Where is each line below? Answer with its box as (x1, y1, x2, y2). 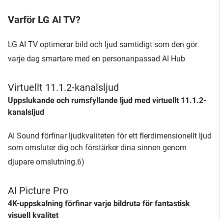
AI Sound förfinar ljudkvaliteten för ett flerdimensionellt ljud (8, 131, 212, 140)
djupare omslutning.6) (8, 157, 84, 166)
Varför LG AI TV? (8, 13, 81, 26)
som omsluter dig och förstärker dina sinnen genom (8, 142, 187, 152)
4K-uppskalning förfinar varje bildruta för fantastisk (8, 198, 190, 208)
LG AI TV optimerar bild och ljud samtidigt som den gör (8, 39, 197, 49)
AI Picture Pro (8, 184, 68, 196)
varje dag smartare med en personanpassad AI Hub (8, 54, 185, 63)
